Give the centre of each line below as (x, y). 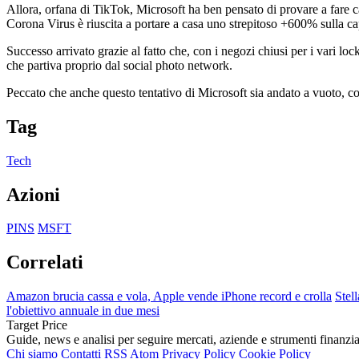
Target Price (37, 325)
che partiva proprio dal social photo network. (119, 65)
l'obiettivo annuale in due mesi (83, 311)
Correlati (45, 262)
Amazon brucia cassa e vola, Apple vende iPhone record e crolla (169, 296)
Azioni (33, 194)
